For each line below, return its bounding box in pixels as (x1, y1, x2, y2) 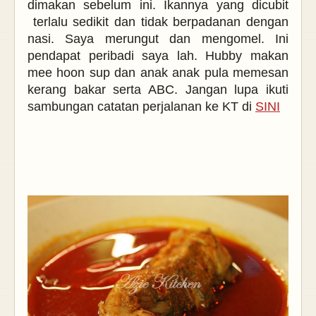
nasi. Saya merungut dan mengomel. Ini (28, 32, 288, 47)
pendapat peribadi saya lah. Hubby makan (28, 49, 288, 63)
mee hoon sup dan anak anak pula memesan (28, 66, 288, 80)
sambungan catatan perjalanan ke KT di (28, 99, 255, 114)
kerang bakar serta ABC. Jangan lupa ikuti (28, 83, 288, 97)
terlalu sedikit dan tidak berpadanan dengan (28, 15, 288, 30)
